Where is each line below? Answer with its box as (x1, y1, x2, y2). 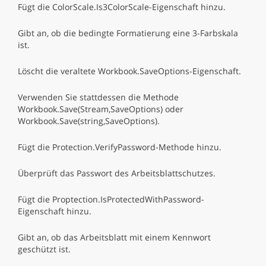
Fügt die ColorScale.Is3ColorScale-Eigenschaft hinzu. (18, 1, 226, 12)
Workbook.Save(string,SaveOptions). (18, 115, 160, 126)
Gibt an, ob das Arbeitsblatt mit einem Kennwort (18, 232, 211, 243)
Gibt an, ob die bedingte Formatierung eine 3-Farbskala (18, 27, 238, 39)
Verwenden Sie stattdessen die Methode (18, 91, 179, 103)
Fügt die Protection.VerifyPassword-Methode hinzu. (18, 141, 221, 153)
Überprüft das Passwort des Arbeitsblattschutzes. (18, 167, 216, 179)
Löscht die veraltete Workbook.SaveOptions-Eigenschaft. (18, 65, 241, 77)
